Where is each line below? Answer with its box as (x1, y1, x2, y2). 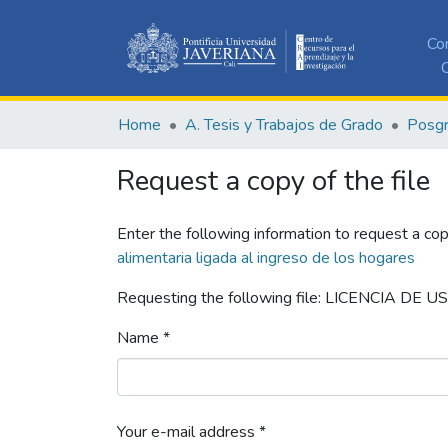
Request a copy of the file (117, 161, 430, 200)
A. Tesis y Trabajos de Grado (185, 113, 383, 136)
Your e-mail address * (117, 420, 266, 443)
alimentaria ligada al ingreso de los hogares (117, 246, 415, 269)
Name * (117, 326, 170, 349)
